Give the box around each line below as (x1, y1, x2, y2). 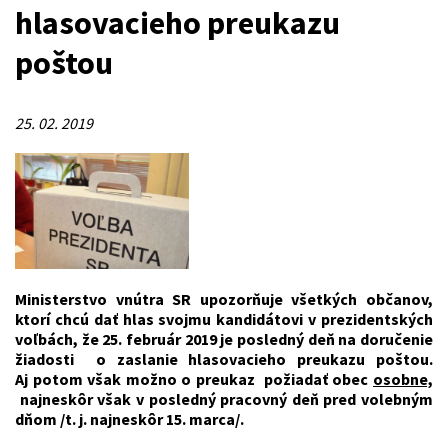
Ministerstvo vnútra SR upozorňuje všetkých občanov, (15, 288, 433, 309)
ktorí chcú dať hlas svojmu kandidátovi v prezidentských (15, 308, 433, 329)
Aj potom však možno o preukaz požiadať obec (15, 368, 373, 389)
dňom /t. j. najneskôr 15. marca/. (15, 408, 244, 429)
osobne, (373, 368, 433, 389)
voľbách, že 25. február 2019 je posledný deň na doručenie (15, 328, 433, 349)
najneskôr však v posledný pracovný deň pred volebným (15, 388, 433, 409)
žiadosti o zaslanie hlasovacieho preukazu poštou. (15, 348, 433, 369)
